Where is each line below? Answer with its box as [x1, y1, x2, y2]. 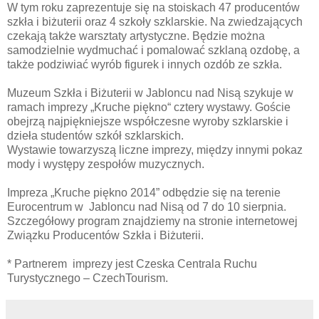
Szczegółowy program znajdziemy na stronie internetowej [7, 214, 298, 227]
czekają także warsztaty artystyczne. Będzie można [7, 29, 265, 42]
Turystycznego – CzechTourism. [7, 271, 168, 284]
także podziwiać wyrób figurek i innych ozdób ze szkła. [7, 58, 282, 70]
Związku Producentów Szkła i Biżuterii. [7, 229, 204, 241]
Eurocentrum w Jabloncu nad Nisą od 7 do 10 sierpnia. [7, 200, 286, 213]
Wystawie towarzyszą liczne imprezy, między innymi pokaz [7, 143, 303, 156]
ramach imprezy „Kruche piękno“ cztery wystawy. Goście [7, 100, 291, 113]
